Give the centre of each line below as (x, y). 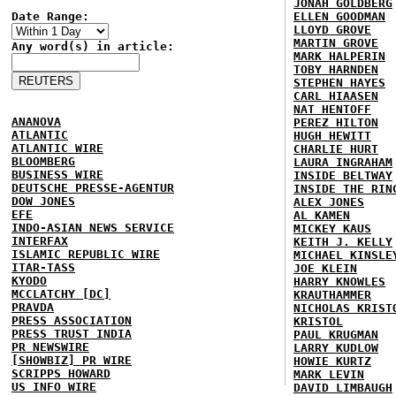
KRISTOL (318, 321)
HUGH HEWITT (332, 136)
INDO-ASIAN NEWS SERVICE (93, 228)
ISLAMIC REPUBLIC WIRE (86, 254)
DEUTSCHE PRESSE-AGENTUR (93, 188)
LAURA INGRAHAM (343, 162)
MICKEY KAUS (332, 228)
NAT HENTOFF (332, 109)
